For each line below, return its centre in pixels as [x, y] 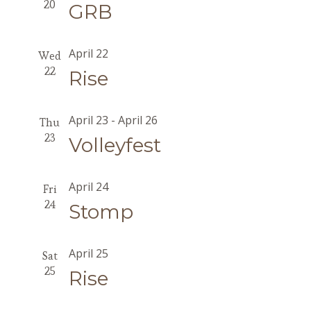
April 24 [88, 187]
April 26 [137, 120]
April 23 [88, 120]
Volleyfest [115, 145]
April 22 [88, 53]
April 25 [88, 253]
